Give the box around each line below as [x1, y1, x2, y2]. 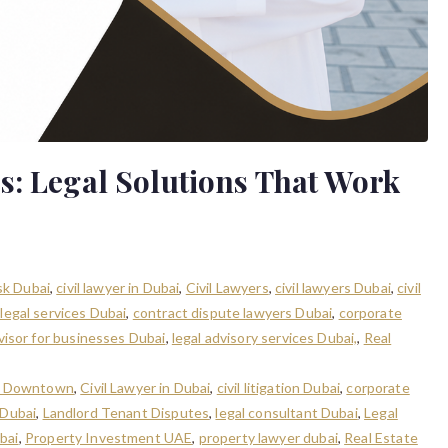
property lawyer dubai [198, 429, 338, 446]
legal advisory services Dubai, [171, 329, 358, 346]
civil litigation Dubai [216, 379, 341, 396]
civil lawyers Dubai [275, 279, 391, 296]
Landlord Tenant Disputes [42, 404, 210, 421]
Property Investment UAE [24, 429, 193, 446]
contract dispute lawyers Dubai [132, 304, 333, 321]
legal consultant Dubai [215, 404, 358, 421]
